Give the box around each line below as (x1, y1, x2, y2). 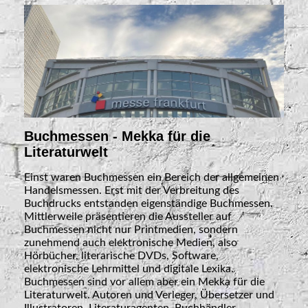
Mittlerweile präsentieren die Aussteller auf (24, 211, 232, 223)
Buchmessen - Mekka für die (24, 129, 210, 144)
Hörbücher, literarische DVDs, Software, (24, 250, 219, 262)
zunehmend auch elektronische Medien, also (24, 237, 237, 249)
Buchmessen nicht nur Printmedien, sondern (24, 224, 238, 236)
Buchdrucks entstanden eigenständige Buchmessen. (24, 198, 273, 210)
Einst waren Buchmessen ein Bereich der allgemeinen (24, 172, 279, 184)
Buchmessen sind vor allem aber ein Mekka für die (24, 276, 265, 288)
